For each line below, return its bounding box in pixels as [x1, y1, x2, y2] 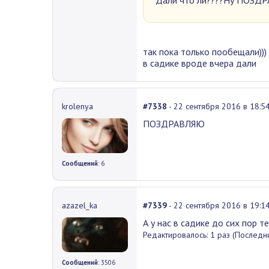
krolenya [62, 100, 93, 112]
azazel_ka [62, 199, 97, 211]
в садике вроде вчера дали [143, 56, 256, 69]
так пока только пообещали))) [143, 45, 267, 58]
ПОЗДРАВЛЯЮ [143, 117, 205, 130]
